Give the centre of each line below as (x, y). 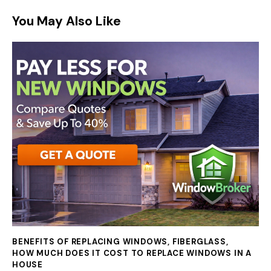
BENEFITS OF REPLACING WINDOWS (90, 241)
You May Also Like (67, 21)
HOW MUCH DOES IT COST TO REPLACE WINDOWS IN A (132, 253)
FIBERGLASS (199, 241)
